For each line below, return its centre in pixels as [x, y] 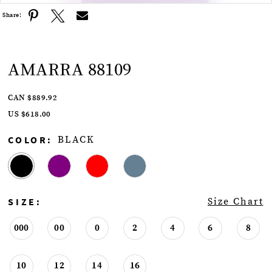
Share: [12, 15]
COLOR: [31, 139]
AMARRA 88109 [70, 70]
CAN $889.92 [33, 98]
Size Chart [235, 202]
